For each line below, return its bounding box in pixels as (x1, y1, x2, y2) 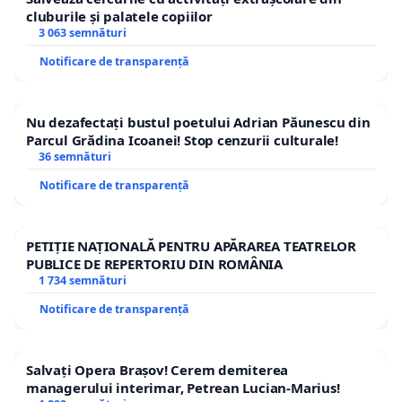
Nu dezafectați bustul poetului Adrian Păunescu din (26, 112, 371, 131)
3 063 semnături (38, 24, 127, 40)
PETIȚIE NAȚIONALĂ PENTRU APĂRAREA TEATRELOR (26, 236, 356, 255)
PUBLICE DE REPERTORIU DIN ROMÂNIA (26, 254, 284, 273)
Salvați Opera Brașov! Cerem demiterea (26, 360, 289, 379)
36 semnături (38, 148, 111, 164)
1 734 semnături (38, 272, 127, 288)
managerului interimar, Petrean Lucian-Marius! (26, 378, 340, 397)
